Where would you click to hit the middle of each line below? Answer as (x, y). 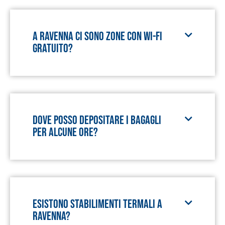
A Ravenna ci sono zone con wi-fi (97, 36)
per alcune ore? (65, 132)
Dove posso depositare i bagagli (97, 120)
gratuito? (53, 48)
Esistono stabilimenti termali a (97, 204)
